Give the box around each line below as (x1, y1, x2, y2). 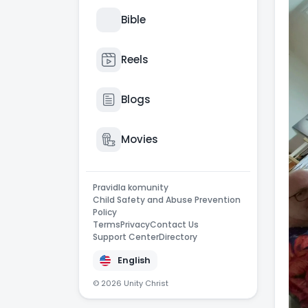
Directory (159, 231, 197, 243)
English (118, 254, 151, 266)
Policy (93, 206, 117, 218)
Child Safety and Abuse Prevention (93, 194, 241, 206)
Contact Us (150, 219, 199, 230)
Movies (121, 132, 158, 146)
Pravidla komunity (93, 181, 168, 193)
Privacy (120, 219, 150, 230)
